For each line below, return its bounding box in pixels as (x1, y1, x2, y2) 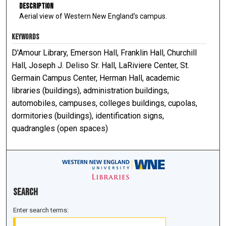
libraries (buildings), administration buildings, (12, 86, 169, 96)
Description (19, 1, 53, 11)
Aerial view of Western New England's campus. (19, 12, 167, 20)
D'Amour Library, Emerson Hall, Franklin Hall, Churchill (12, 48, 197, 58)
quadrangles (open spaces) (12, 124, 108, 134)
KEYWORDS (12, 32, 40, 42)
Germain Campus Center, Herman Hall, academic (12, 73, 180, 83)
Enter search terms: (13, 206, 69, 214)
